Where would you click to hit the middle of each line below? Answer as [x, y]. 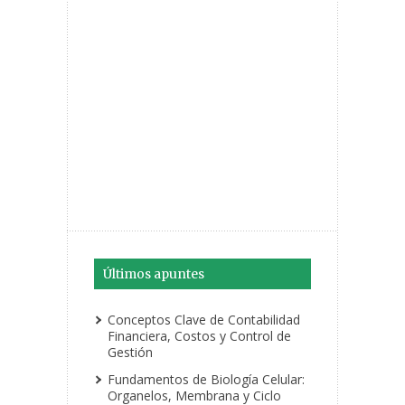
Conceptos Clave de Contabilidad [204, 320]
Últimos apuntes [154, 274]
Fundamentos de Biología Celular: [206, 380]
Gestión [130, 353]
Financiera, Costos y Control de [199, 336]
